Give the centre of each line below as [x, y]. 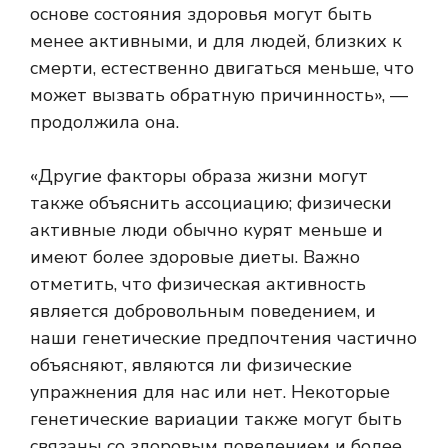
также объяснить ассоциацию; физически [211, 202]
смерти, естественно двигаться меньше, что [222, 67]
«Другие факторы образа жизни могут [199, 175]
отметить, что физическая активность [198, 283]
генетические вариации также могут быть [216, 418]
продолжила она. [104, 121]
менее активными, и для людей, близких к [216, 40]
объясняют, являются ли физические [191, 364]
